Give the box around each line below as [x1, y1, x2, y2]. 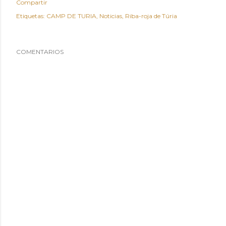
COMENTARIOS [16, 47, 64, 55]
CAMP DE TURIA [46, 12, 96, 20]
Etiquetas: [16, 12, 45, 20]
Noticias [99, 12, 122, 20]
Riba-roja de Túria [125, 12, 177, 20]
